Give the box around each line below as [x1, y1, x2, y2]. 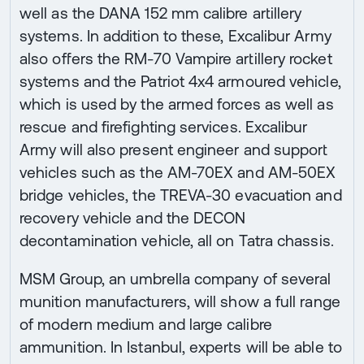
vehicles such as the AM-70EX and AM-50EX [19, 163, 336, 182]
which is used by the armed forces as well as [19, 95, 334, 114]
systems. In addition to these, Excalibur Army [19, 27, 331, 45]
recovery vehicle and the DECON [19, 209, 246, 227]
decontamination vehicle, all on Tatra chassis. [19, 232, 334, 250]
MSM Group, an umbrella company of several [19, 270, 331, 288]
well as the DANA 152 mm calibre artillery [19, 4, 302, 23]
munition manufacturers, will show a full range [19, 292, 340, 311]
